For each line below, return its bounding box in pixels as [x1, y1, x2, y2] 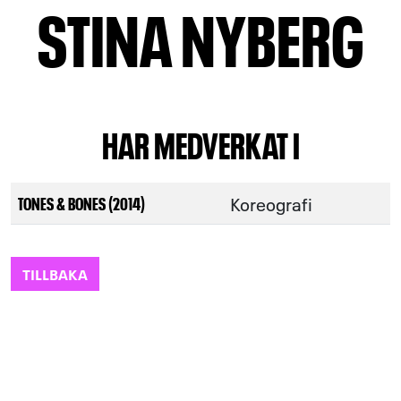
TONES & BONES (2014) [18, 192, 145, 214]
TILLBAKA [22, 263, 88, 284]
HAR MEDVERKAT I [101, 121, 300, 166]
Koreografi [230, 191, 312, 216]
